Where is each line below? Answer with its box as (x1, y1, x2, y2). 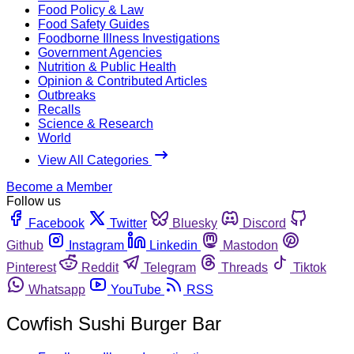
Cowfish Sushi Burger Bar (6, 312, 221, 334)
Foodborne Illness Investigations (38, 31, 220, 45)
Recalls (38, 102, 81, 116)
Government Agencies (38, 45, 162, 59)
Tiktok (293, 260, 326, 274)
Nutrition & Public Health (38, 59, 176, 73)
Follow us (6, 194, 61, 208)
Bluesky (172, 216, 217, 230)
